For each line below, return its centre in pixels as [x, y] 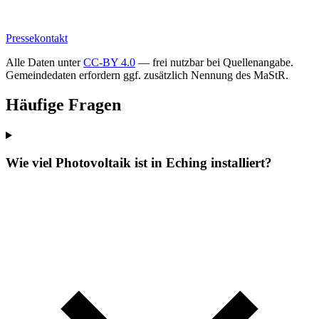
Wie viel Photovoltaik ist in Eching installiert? [139, 163]
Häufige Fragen [63, 105]
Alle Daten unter [45, 62]
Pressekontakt [37, 38]
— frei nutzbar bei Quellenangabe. [214, 62]
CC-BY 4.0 [109, 62]
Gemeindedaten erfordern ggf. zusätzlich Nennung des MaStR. [147, 75]
